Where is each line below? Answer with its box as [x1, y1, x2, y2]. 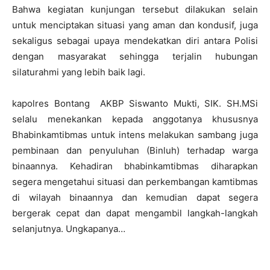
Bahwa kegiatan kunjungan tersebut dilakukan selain [12, 4, 258, 16]
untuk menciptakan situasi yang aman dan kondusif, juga [12, 19, 258, 31]
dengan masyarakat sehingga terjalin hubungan [12, 51, 258, 63]
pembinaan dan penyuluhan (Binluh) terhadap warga [12, 145, 258, 157]
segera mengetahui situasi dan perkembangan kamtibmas [12, 176, 258, 188]
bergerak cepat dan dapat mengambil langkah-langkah [12, 207, 258, 219]
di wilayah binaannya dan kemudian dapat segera [12, 192, 258, 204]
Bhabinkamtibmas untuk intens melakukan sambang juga [12, 129, 258, 141]
